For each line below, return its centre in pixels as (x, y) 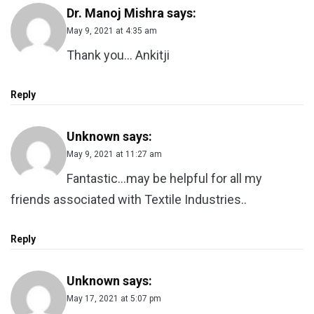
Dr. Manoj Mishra (115, 13)
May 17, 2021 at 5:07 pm (114, 299)
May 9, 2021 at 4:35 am (112, 31)
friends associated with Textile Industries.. (129, 200)
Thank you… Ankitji (118, 55)
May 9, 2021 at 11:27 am (114, 155)
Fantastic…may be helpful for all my (164, 179)
